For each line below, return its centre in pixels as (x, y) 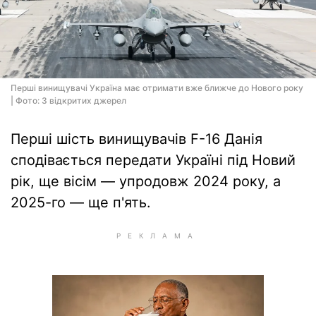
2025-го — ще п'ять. (81, 202)
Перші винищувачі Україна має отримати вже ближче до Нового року (157, 88)
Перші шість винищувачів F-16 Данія (136, 139)
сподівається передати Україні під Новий (153, 160)
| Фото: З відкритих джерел (68, 101)
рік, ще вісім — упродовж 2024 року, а (146, 181)
